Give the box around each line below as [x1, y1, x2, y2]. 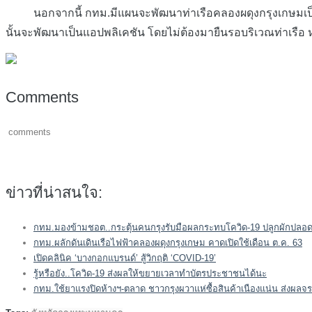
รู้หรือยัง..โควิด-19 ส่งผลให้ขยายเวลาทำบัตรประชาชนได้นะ [33, 268, 267, 279]
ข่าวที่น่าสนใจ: [6, 184, 102, 202]
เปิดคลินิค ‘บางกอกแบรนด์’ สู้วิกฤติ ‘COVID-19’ [33, 253, 216, 264]
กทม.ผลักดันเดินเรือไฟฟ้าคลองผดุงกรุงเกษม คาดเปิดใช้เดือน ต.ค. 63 [33, 237, 302, 249]
